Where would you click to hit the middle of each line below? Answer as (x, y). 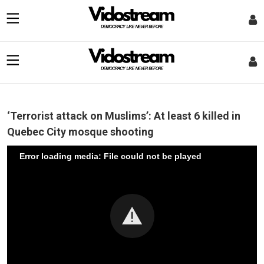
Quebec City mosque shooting (80, 132)
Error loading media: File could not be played (110, 156)
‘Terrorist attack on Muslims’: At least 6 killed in (124, 116)
